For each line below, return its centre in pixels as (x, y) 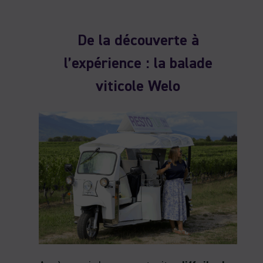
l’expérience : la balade (138, 64)
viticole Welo (138, 87)
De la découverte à (138, 41)
